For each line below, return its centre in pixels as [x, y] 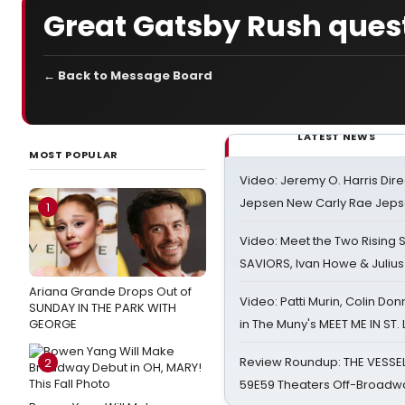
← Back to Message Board [128, 75]
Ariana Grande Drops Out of [110, 292]
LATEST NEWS [337, 137]
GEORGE [53, 324]
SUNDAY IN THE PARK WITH [103, 308]
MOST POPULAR [74, 155]
